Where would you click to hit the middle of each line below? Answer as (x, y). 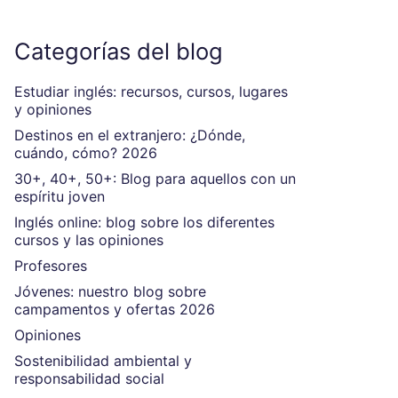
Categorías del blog (118, 51)
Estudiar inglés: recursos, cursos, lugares (151, 92)
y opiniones (52, 109)
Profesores (50, 266)
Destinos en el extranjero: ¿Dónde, (129, 135)
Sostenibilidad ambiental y (103, 361)
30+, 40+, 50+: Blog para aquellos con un (155, 179)
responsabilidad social (89, 378)
